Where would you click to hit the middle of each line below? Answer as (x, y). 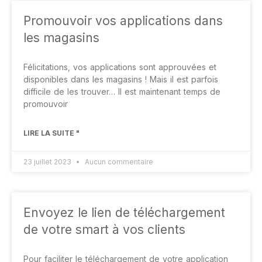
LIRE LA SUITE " (51, 133)
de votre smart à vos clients (104, 230)
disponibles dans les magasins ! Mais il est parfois (121, 79)
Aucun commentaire (118, 162)
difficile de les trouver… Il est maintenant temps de (122, 92)
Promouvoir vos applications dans (123, 21)
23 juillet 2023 (48, 162)
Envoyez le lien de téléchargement (124, 213)
